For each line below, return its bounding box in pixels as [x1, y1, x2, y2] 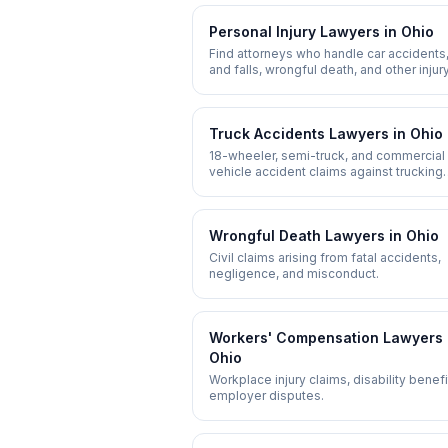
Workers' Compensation [209, 329, 379, 346]
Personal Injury [209, 23, 316, 40]
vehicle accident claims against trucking [209, 164, 443, 179]
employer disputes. [209, 388, 324, 403]
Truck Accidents [209, 125, 325, 142]
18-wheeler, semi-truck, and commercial [209, 148, 445, 163]
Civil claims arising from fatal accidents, [209, 250, 441, 265]
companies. [209, 180, 278, 195]
